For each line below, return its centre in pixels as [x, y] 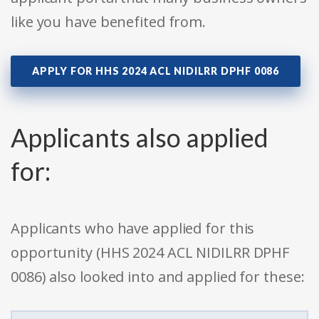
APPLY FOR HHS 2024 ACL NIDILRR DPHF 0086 [156, 71]
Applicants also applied [140, 138]
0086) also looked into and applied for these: [158, 277]
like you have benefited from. [109, 22]
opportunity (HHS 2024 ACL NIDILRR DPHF [150, 253]
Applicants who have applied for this [133, 229]
